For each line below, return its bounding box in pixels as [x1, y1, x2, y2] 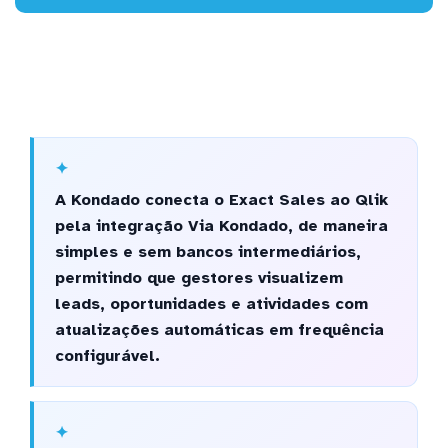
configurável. [54, 345, 160, 366]
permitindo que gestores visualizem [54, 267, 343, 288]
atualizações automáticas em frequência [54, 319, 384, 340]
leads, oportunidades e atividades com [54, 293, 368, 314]
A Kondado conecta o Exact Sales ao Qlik [54, 189, 388, 210]
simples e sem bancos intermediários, [54, 241, 361, 262]
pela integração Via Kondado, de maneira [54, 215, 388, 236]
